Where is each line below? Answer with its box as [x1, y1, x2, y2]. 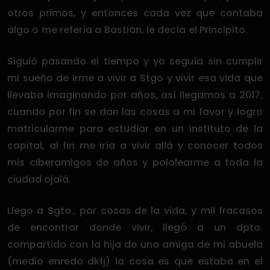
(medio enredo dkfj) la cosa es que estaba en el [7, 254, 263, 268]
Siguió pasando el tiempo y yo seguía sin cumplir [7, 54, 263, 68]
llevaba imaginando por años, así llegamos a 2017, [7, 88, 263, 102]
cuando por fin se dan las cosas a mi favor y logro [7, 105, 263, 119]
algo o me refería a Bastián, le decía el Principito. [7, 23, 248, 37]
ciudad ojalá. [7, 172, 72, 186]
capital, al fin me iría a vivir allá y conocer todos [7, 139, 263, 152]
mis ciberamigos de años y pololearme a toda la [7, 155, 263, 169]
